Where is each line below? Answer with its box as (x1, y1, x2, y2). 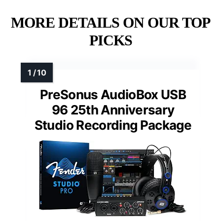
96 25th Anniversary (51, 102, 175, 118)
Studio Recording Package (34, 117, 192, 133)
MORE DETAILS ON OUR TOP (11, 14, 210, 31)
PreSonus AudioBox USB (39, 87, 186, 103)
